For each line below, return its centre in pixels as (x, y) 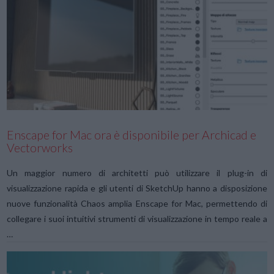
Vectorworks (40, 148)
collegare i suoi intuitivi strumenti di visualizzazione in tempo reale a (137, 218)
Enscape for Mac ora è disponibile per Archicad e (132, 135)
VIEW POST (137, 53)
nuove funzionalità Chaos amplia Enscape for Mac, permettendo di (137, 203)
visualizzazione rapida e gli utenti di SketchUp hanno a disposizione (137, 188)
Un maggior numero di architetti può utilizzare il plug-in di (137, 172)
